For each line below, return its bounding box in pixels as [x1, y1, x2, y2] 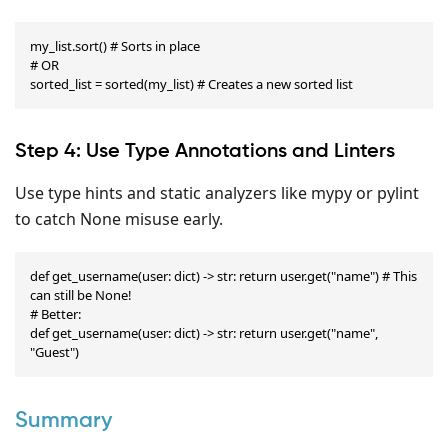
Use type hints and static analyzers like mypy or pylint [15, 181, 419, 204]
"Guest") [30, 342, 79, 361]
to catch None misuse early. [15, 207, 223, 230]
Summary [15, 409, 112, 432]
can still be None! [30, 285, 132, 304]
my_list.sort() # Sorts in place [30, 36, 200, 55]
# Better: [30, 304, 81, 323]
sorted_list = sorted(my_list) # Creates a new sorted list [30, 74, 353, 93]
